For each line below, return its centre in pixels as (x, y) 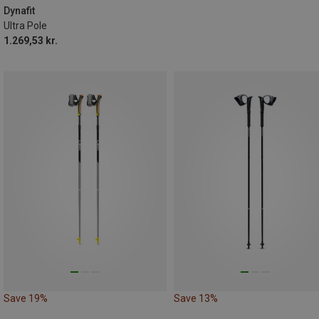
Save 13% (196, 299)
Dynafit (19, 10)
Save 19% (26, 299)
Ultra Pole (25, 25)
